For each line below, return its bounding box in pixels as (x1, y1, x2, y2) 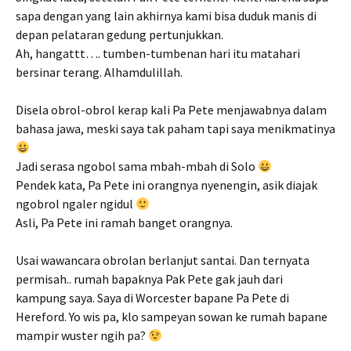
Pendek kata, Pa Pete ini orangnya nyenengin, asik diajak (16, 176, 317, 193)
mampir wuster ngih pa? (16, 327, 148, 343)
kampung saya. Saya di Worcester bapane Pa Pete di (16, 289, 289, 306)
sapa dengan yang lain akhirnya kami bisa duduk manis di (16, 7, 317, 24)
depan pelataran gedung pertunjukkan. (16, 26, 223, 42)
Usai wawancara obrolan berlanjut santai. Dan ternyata (16, 251, 309, 268)
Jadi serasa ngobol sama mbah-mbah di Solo (16, 157, 258, 174)
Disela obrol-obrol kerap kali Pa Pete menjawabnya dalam (16, 101, 327, 118)
